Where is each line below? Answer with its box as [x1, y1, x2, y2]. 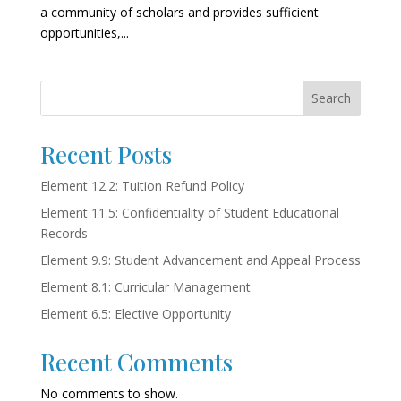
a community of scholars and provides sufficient [39, 3, 319, 21]
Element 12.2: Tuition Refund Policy [39, 176, 244, 194]
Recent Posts [39, 138, 172, 170]
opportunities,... [39, 23, 129, 41]
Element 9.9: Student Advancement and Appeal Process [39, 251, 361, 269]
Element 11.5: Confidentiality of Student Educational [39, 203, 339, 221]
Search [311, 90, 352, 107]
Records [39, 224, 88, 242]
